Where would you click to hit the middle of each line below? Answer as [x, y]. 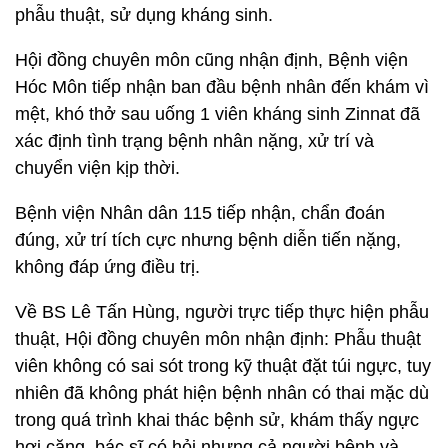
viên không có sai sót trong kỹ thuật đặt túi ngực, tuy [223, 366]
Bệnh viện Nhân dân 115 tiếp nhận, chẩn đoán [200, 213]
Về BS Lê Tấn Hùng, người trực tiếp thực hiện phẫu [222, 312]
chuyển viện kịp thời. [97, 168]
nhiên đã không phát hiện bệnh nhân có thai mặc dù [222, 393]
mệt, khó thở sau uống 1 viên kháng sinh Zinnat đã [217, 114]
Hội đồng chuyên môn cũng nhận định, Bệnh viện [211, 60]
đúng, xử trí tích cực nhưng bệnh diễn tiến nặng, [208, 240]
